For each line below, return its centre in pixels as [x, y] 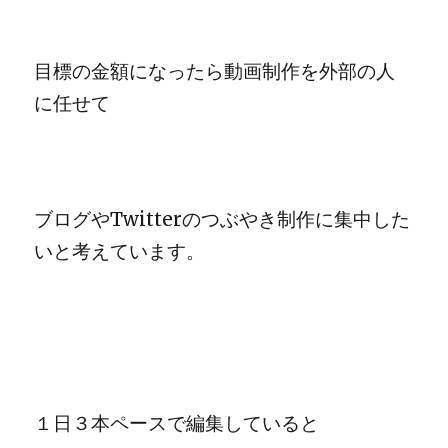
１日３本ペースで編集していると [177, 423]
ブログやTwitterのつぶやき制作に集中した [222, 219]
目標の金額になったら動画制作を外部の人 [215, 71]
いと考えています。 [120, 251]
